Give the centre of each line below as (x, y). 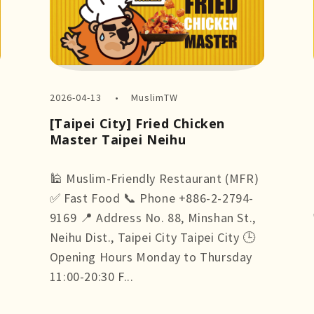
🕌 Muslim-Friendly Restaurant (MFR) (154, 179)
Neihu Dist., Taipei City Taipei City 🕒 (152, 238)
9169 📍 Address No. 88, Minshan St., (152, 218)
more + (70, 296)
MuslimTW (155, 98)
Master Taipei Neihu (118, 140)
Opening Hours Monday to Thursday (151, 257)
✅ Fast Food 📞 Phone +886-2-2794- (151, 198)
